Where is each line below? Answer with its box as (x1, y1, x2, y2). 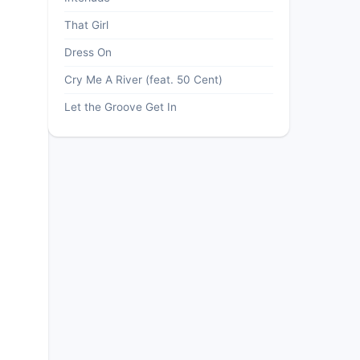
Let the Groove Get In (64, 100, 177, 113)
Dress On (64, 46, 112, 59)
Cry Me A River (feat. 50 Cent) (64, 73, 223, 86)
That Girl (64, 18, 108, 31)
